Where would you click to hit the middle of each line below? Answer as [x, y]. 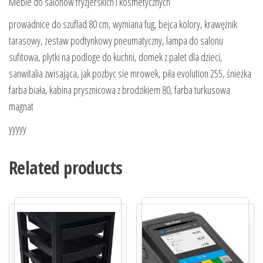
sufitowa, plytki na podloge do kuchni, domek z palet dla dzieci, [116, 57]
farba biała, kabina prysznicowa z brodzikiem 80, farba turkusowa [119, 90]
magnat [21, 106]
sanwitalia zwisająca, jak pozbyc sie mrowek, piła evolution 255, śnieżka [130, 73]
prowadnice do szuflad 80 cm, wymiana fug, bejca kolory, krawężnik [123, 24]
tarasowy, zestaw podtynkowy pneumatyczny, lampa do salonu [116, 40]
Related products [66, 167]
